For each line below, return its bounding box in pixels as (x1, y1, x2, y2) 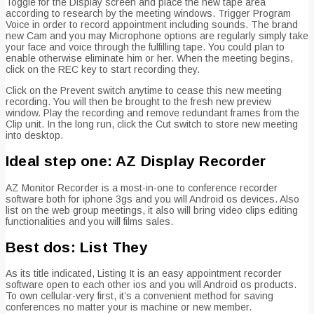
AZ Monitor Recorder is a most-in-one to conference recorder (6, 182, 278, 193)
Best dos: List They (6, 238, 148, 255)
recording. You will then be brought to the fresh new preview (6, 95, 271, 107)
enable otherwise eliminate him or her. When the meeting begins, (6, 52, 293, 64)
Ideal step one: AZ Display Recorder (6, 153, 266, 170)
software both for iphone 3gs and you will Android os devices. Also (6, 193, 299, 205)
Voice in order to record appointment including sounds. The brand (6, 18, 298, 30)
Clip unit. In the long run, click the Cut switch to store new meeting (6, 118, 298, 130)
